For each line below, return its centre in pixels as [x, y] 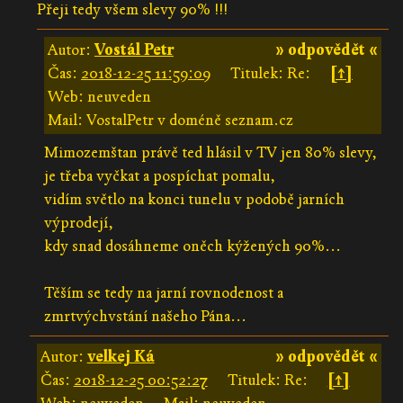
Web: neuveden [99, 96]
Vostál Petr [134, 49]
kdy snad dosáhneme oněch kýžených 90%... [192, 246]
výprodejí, [78, 222]
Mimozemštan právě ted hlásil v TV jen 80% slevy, [210, 152]
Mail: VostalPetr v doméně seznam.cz [170, 120]
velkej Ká [121, 356]
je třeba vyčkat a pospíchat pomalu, [159, 175]
